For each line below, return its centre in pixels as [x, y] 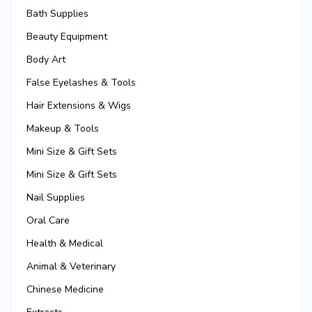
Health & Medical [65, 244]
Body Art [46, 60]
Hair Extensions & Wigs [79, 106]
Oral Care [48, 221]
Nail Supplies [56, 198]
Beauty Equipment [67, 37]
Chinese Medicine [65, 290]
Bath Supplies [57, 14]
